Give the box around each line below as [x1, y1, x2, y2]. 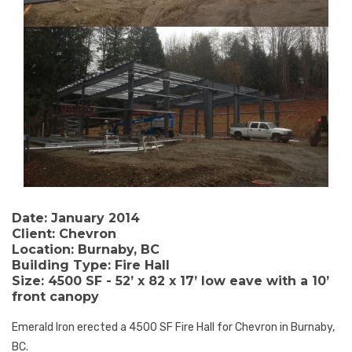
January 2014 [47, 211, 140, 226]
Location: [12, 242, 74, 258]
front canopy [12, 289, 99, 305]
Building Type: [12, 258, 111, 273]
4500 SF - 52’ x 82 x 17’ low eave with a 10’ [44, 273, 329, 289]
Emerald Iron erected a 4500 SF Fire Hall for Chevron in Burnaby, [12, 321, 335, 335]
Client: [12, 226, 55, 242]
